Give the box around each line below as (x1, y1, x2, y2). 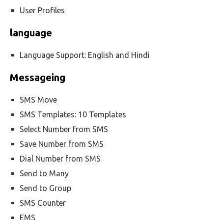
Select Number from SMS (20, 125, 108, 134)
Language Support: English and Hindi (20, 51, 150, 59)
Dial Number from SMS (20, 154, 101, 163)
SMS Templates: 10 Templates (20, 110, 126, 119)
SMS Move (20, 95, 57, 104)
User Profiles (20, 6, 65, 15)
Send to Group (20, 184, 71, 192)
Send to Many (20, 169, 69, 178)
